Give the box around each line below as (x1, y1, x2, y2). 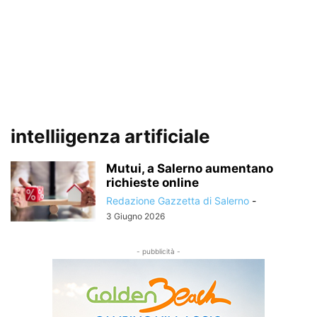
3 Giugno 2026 (106, 211, 165, 221)
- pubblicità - (137, 247, 180, 255)
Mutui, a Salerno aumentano (106, 161, 273, 175)
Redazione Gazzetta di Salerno (106, 195, 249, 207)
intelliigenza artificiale (11, 125, 210, 147)
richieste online (106, 175, 199, 190)
